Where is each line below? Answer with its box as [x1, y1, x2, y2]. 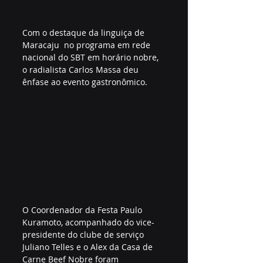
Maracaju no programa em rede [22, 39, 153, 51]
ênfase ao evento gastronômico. [22, 76, 150, 88]
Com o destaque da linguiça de [22, 27, 147, 39]
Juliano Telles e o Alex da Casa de [22, 241, 155, 253]
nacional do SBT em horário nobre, [22, 52, 161, 63]
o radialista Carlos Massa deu [22, 64, 141, 76]
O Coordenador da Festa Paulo [22, 204, 144, 216]
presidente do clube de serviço [22, 229, 146, 241]
